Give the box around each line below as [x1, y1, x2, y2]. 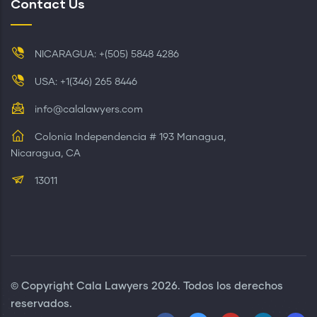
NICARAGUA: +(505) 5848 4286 [32, 49, 179, 59]
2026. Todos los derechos [149, 280, 283, 292]
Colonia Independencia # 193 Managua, [32, 132, 226, 142]
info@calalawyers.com [32, 104, 143, 115]
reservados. [11, 298, 72, 309]
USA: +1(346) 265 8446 [32, 76, 137, 87]
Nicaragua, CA [11, 148, 81, 158]
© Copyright [11, 280, 76, 292]
